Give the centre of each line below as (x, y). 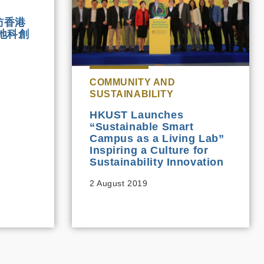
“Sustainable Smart (142, 127)
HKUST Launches (137, 115)
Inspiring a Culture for (149, 151)
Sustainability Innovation (157, 162)
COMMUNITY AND (133, 82)
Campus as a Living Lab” (157, 139)
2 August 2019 (119, 184)
